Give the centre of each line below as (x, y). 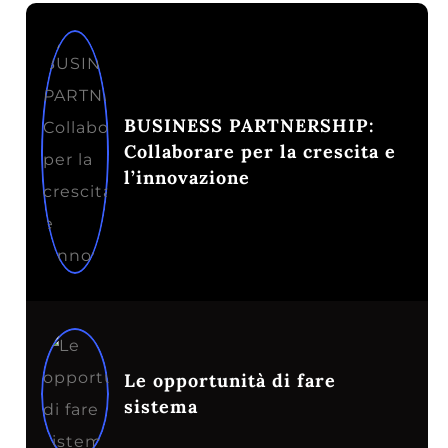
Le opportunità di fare (230, 381)
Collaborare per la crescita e (260, 152)
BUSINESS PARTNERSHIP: (249, 126)
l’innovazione (187, 178)
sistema (161, 407)
